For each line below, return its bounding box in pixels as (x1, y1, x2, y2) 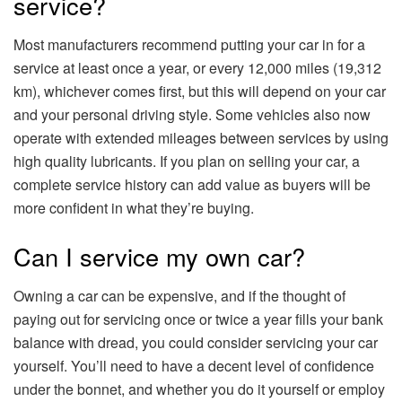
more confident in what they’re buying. (13, 197, 254, 219)
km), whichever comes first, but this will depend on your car (13, 81, 386, 102)
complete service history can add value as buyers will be (13, 174, 371, 196)
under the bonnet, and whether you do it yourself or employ (13, 379, 385, 400)
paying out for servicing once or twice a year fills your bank (13, 309, 383, 330)
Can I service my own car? (13, 238, 305, 274)
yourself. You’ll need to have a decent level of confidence (13, 355, 374, 377)
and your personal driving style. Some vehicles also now (13, 104, 371, 126)
